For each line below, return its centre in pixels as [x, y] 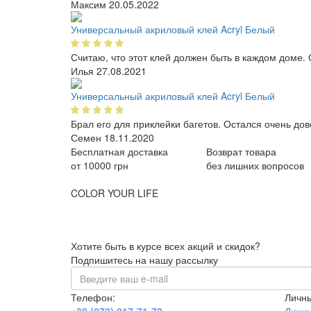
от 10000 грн [100, 165]
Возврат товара [241, 151]
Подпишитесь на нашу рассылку [144, 260]
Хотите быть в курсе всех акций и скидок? [166, 246]
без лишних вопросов [255, 165]
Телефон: [93, 297]
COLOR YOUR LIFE [115, 193]
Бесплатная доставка [119, 151]
